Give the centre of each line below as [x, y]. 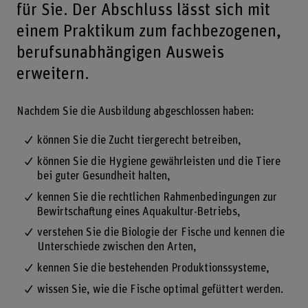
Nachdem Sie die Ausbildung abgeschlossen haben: [135, 111]
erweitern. [53, 74]
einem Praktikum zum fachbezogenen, [148, 31]
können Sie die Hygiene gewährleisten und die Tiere [158, 162]
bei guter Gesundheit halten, [103, 176]
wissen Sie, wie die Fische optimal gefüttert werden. [160, 289]
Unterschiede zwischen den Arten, [117, 247]
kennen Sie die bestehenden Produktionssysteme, [153, 268]
